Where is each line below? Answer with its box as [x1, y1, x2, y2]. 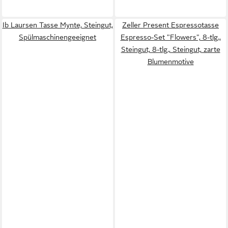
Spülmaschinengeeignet [19, 33, 96, 41]
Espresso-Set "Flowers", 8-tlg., [120, 33, 221, 41]
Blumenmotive [147, 58, 194, 66]
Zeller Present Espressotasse [122, 21, 219, 29]
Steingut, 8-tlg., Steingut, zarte [121, 45, 220, 53]
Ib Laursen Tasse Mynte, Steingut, [2, 21, 113, 29]
